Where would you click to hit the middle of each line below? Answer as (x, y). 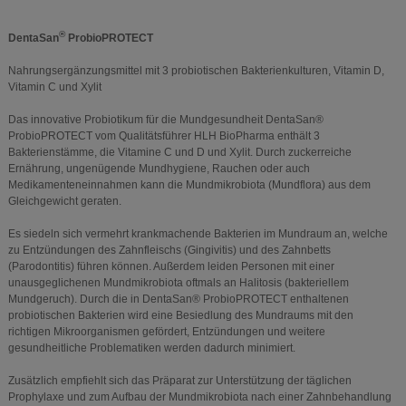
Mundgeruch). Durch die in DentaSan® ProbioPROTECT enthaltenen (178, 300)
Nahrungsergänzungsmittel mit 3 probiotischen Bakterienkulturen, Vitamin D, (196, 71)
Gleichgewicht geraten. (64, 202)
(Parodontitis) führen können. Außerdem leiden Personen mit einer (171, 267)
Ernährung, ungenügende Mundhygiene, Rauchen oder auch (159, 169)
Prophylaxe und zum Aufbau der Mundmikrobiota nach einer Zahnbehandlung (199, 397)
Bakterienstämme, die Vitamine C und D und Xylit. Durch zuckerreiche (179, 153)
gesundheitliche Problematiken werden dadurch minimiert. (151, 348)
